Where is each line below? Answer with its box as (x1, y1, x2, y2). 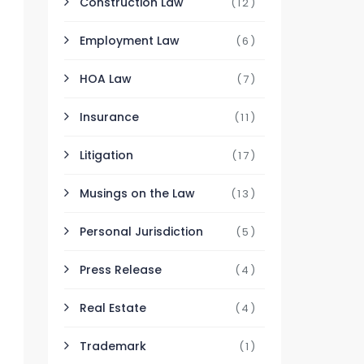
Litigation (80, 147, 134, 163)
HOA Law (80, 71, 132, 87)
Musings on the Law (80, 185, 196, 201)
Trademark (80, 338, 147, 354)
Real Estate (80, 300, 147, 316)
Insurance (80, 109, 140, 125)
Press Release (80, 262, 162, 278)
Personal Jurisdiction (80, 223, 204, 240)
